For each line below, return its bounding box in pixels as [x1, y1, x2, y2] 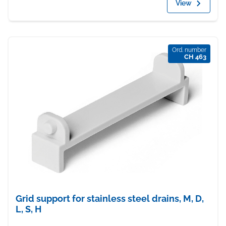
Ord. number [172, 46, 206, 54]
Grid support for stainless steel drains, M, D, [16, 193, 204, 204]
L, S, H [16, 203, 41, 214]
